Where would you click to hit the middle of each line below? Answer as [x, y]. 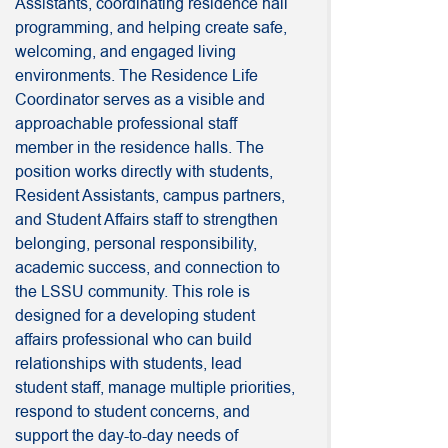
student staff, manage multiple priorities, [155, 388]
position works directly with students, [144, 172]
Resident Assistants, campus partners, [150, 196]
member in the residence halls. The [139, 148]
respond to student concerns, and [132, 412]
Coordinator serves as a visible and [140, 100]
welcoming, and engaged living [125, 52]
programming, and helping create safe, [151, 28]
